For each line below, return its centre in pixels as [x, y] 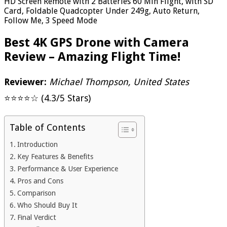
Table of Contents [47, 127]
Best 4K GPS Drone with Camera [97, 42]
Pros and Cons [40, 181]
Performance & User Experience [67, 168]
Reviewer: [25, 82]
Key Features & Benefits [55, 156]
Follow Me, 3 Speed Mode [51, 20]
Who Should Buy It [47, 205]
